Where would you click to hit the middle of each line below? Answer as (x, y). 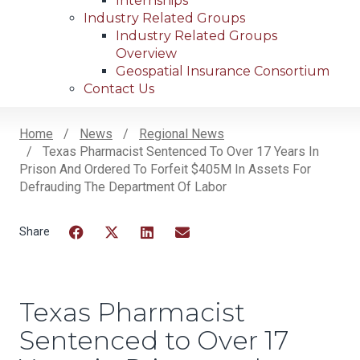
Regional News (182, 134)
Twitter (125, 252)
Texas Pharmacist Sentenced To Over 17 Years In (179, 152)
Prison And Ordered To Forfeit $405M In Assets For (165, 170)
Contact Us (119, 89)
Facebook (98, 252)
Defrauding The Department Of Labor (123, 187)
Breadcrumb (91, 159)
